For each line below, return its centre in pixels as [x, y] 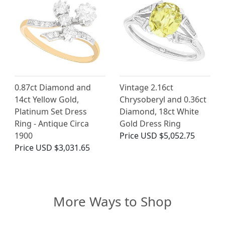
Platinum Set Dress [51, 111]
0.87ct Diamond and [53, 87]
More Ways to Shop [113, 201]
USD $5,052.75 [168, 135]
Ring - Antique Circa [52, 123]
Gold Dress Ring [150, 123]
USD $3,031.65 [63, 147]
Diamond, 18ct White [159, 111]
